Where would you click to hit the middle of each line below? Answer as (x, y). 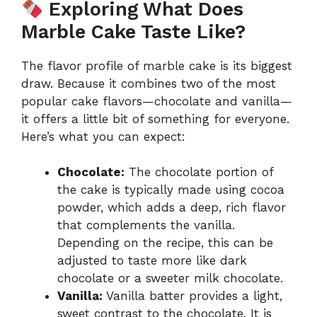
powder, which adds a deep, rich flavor (172, 208)
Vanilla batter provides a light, (192, 296)
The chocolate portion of (199, 172)
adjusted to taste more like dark (152, 261)
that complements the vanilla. (146, 225)
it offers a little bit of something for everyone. (155, 119)
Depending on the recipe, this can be (165, 243)
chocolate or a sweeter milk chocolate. (170, 278)
